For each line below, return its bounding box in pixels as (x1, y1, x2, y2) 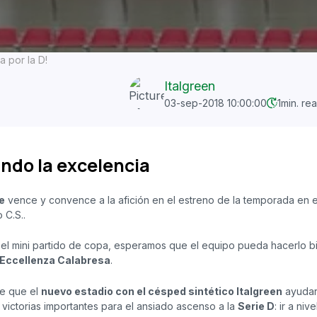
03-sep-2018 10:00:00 (163, 97, 267, 109)
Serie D (238, 299, 275, 312)
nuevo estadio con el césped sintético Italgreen (41, 284, 282, 297)
